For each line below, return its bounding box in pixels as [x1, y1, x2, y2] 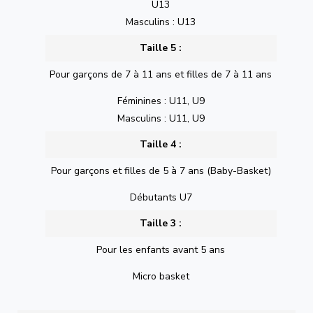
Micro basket [132, 269, 189, 283]
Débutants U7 [129, 190, 192, 204]
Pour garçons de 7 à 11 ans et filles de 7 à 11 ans [50, 68, 272, 82]
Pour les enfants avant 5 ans [96, 243, 226, 257]
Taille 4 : [140, 138, 182, 152]
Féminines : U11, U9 [117, 94, 205, 108]
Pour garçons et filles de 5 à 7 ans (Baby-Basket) [50, 164, 271, 178]
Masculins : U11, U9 [117, 111, 205, 125]
